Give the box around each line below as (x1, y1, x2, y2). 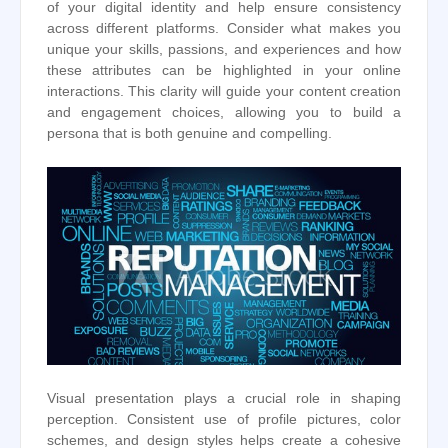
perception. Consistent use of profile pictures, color (46, 411, 402, 427)
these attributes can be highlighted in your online (46, 63, 402, 79)
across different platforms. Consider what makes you (46, 21, 402, 37)
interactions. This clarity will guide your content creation (46, 84, 402, 100)
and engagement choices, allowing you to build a (46, 105, 402, 121)
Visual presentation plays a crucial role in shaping (46, 390, 402, 406)
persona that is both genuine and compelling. (46, 126, 332, 142)
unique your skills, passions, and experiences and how (46, 42, 402, 58)
